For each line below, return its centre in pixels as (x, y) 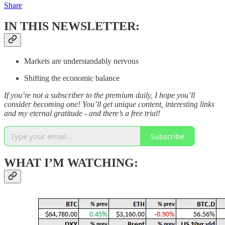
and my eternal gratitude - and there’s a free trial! (82, 114)
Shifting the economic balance (72, 78)
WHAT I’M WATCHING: (71, 163)
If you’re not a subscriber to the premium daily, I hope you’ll (99, 95)
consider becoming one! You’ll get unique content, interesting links (109, 104)
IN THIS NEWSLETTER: (72, 26)
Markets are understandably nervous (81, 61)
